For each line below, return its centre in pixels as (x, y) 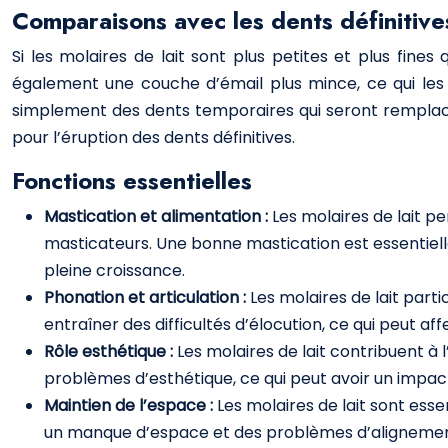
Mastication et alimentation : (158, 216)
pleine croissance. (114, 270)
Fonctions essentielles (132, 180)
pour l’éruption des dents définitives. (153, 137)
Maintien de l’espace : (130, 405)
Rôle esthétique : (110, 351)
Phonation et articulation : (147, 297)
